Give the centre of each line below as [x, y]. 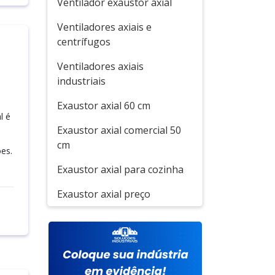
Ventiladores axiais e [104, 27]
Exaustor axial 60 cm [104, 106]
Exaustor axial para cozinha [120, 169]
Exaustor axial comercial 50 [119, 130]
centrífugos [84, 42]
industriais [81, 81]
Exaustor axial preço [104, 194]
